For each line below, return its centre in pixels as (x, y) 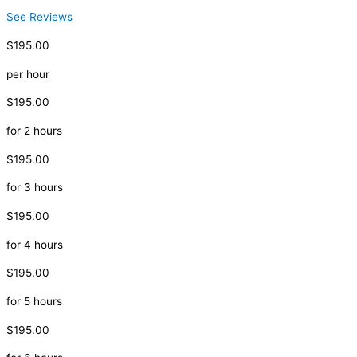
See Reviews (39, 17)
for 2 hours (34, 131)
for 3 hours (35, 188)
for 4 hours (35, 244)
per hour (28, 74)
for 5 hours (34, 302)
